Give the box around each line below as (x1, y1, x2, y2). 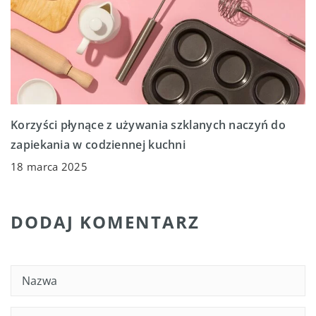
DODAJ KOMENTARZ (11, 210, 200, 234)
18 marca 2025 (11, 159, 87, 174)
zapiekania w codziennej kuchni (11, 137, 186, 153)
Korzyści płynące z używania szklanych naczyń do (11, 117, 286, 133)
